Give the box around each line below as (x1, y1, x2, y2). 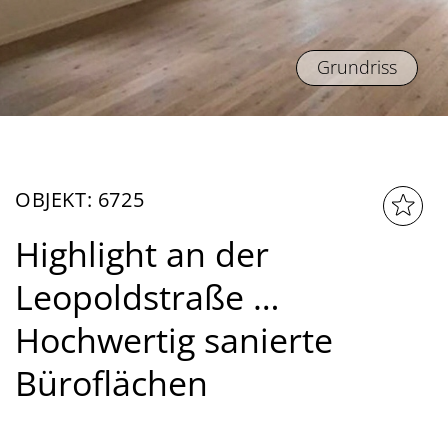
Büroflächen (15, 360, 208, 407)
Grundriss (317, 55, 397, 80)
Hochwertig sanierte (15, 317, 333, 364)
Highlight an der (15, 231, 269, 278)
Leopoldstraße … (15, 274, 279, 321)
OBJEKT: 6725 (15, 186, 145, 214)
